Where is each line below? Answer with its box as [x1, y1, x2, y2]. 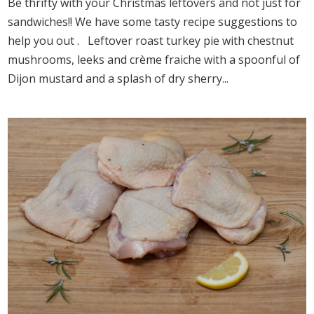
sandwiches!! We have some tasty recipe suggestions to [8, 14, 298, 30]
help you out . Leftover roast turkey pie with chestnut [8, 33, 294, 49]
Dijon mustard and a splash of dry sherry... [8, 71, 229, 87]
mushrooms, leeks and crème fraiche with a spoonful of [8, 52, 301, 68]
